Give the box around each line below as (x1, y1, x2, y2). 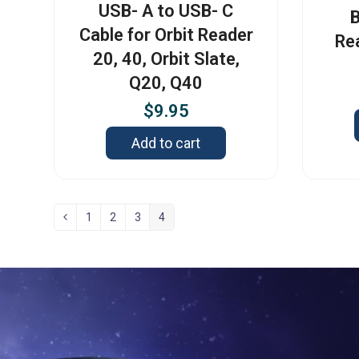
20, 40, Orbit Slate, (92, 49, 240, 70)
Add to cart (131, 135, 201, 152)
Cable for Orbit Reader (79, 25, 253, 46)
